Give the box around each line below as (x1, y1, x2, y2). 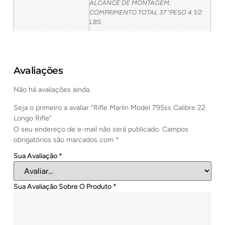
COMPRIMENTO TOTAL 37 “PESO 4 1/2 (89, 8, 202, 16)
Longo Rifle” (14, 114, 52, 123)
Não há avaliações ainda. (14, 85, 91, 94)
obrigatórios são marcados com (14, 135, 116, 144)
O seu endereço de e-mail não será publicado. (14, 125, 161, 134)
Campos (162, 125, 189, 134)
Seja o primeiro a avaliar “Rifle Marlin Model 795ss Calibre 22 (14, 103, 206, 112)
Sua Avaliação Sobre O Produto (14, 182, 114, 191)
